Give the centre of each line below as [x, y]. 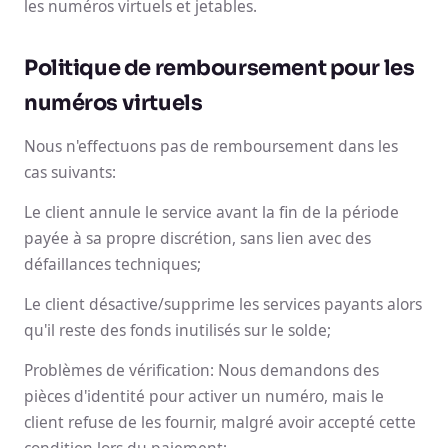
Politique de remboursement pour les [219, 68]
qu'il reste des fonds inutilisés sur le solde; [177, 330]
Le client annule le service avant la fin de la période [211, 212]
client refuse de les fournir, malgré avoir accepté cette [220, 422]
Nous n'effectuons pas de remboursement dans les [211, 146]
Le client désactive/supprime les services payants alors [223, 304]
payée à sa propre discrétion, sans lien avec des [197, 238]
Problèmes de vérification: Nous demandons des [201, 370]
